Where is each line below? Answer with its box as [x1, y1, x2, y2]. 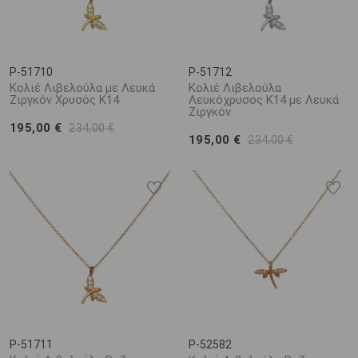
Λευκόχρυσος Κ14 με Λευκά [189, 93, 339, 107]
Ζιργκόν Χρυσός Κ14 [10, 93, 119, 107]
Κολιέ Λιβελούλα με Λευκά [10, 81, 155, 95]
